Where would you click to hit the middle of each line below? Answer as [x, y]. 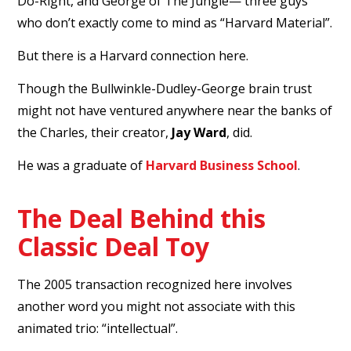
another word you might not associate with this [157, 306]
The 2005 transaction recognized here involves [155, 284]
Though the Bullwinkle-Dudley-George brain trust [165, 88]
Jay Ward [199, 132]
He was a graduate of [82, 165]
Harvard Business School [222, 165]
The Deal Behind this [142, 218]
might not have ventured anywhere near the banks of [175, 110]
